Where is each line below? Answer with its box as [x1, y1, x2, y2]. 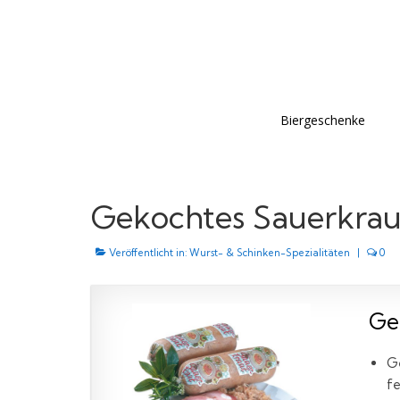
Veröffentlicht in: [106, 246, 189, 259]
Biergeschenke [279, 112, 365, 129]
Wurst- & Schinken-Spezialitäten [189, 246, 350, 259]
